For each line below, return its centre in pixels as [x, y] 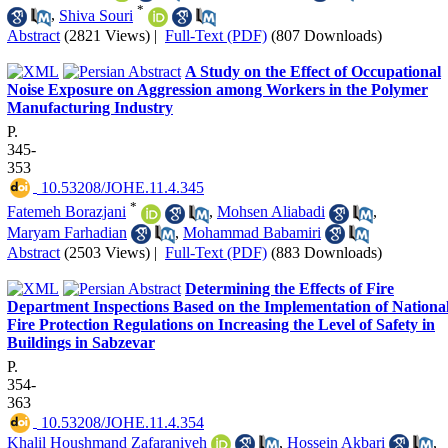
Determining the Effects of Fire [289, 288]
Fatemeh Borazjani [66, 212]
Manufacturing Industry [90, 107]
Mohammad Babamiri [252, 232]
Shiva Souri [96, 15]
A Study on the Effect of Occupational [313, 71]
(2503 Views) [107, 252]
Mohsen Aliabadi [271, 212]
